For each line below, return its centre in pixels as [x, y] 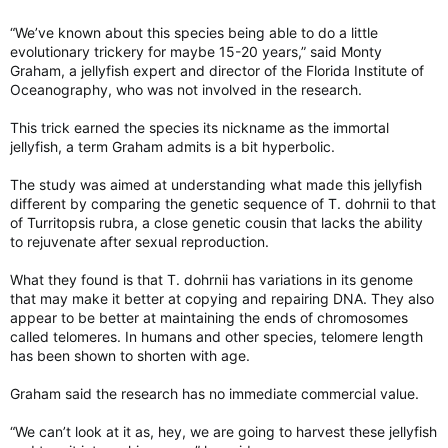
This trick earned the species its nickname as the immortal [199, 127]
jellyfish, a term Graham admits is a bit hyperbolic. [172, 146]
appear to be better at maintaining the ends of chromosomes [209, 317]
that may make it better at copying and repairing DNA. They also [222, 298]
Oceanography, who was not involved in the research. [186, 89]
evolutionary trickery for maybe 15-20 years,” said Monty [196, 51]
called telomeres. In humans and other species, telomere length [216, 336]
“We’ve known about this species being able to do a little [194, 32]
